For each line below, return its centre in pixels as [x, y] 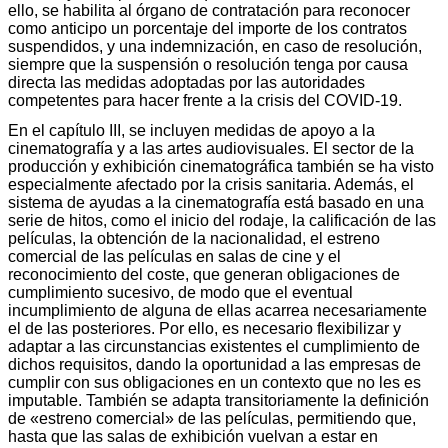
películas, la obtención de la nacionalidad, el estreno [194, 238]
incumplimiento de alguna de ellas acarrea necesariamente [217, 310]
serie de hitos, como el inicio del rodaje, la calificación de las [222, 220]
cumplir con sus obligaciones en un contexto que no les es [214, 382]
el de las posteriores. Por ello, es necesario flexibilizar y [204, 328]
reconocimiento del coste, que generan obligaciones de [204, 274]
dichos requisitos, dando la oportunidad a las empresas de [214, 364]
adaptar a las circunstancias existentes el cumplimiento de [214, 346]
